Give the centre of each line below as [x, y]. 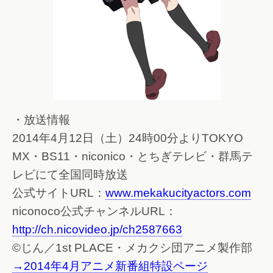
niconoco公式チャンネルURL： [94, 211]
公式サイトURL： [59, 193]
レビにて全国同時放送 [70, 175]
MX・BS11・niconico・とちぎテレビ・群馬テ [133, 157]
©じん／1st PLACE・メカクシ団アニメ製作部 [132, 248]
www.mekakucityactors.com [178, 193]
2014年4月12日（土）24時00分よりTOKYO [128, 138]
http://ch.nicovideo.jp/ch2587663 [97, 230]
